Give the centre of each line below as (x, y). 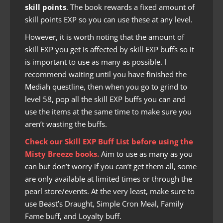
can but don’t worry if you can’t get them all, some (111, 167)
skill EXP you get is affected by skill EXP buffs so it (110, 50)
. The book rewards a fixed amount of (130, 7)
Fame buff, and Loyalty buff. (73, 216)
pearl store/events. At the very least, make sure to (110, 191)
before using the (161, 142)
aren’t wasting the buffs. (66, 124)
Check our (45, 142)
